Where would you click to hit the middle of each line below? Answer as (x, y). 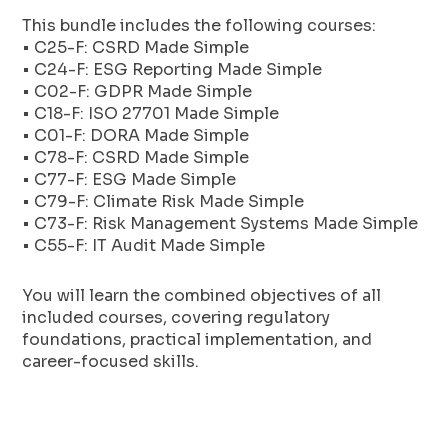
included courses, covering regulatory (176, 317)
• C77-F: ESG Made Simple (129, 179)
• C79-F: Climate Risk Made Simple (163, 201)
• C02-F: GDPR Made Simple (137, 91)
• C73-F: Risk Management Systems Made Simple (220, 223)
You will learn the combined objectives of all (202, 295)
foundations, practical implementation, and (197, 339)
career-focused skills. (111, 361)
